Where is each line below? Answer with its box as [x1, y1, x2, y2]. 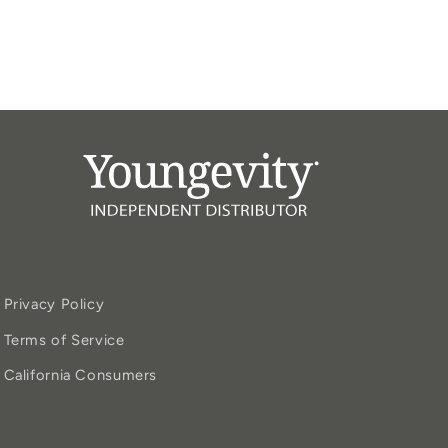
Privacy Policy [3, 295, 105, 314]
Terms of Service [3, 330, 125, 349]
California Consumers [3, 366, 158, 385]
